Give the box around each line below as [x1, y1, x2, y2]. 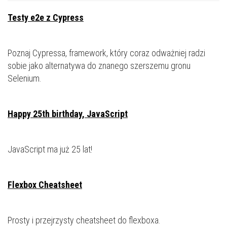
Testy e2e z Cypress [8, 12, 84, 23]
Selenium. [8, 73, 42, 84]
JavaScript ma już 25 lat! [8, 144, 92, 155]
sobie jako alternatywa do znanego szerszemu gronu [8, 60, 191, 71]
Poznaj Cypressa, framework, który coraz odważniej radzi [8, 48, 205, 58]
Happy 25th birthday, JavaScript [8, 108, 128, 119]
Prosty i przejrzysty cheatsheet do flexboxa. [8, 215, 161, 225]
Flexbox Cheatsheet [8, 179, 82, 190]
